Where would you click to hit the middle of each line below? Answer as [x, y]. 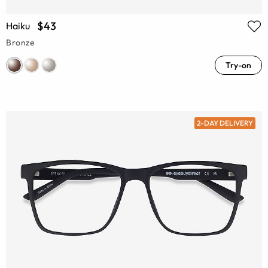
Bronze [21, 43]
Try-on [238, 66]
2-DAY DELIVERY [225, 123]
